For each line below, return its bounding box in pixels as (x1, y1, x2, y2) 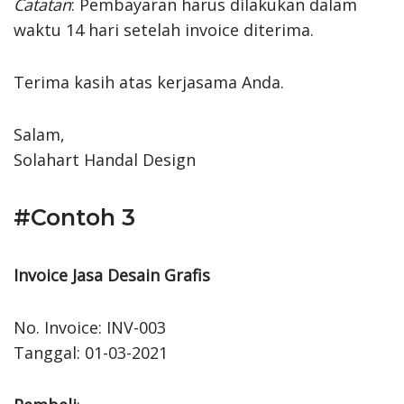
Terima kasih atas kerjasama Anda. (14, 70, 284, 93)
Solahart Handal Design (14, 148, 196, 170)
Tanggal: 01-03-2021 (14, 341, 168, 363)
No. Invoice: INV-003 (14, 316, 166, 338)
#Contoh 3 (14, 203, 135, 231)
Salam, (14, 123, 65, 145)
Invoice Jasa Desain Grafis (14, 263, 210, 286)
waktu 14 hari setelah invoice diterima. (14, 18, 314, 41)
